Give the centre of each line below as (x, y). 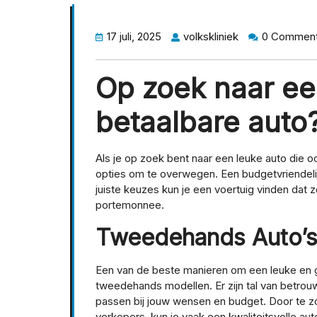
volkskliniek (211, 37)
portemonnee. (130, 205)
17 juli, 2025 (134, 37)
